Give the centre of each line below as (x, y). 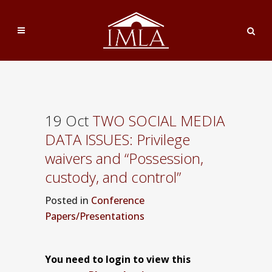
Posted (63, 200)
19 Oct (67, 121)
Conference (118, 200)
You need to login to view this (118, 259)
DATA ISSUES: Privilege (117, 139)
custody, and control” (113, 177)
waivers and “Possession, (124, 158)
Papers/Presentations (95, 216)
